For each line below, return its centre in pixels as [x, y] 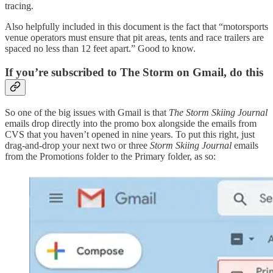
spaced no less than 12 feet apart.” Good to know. [100, 49]
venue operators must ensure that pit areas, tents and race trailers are [134, 38]
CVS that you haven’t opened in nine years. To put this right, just [130, 134]
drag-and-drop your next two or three [77, 145]
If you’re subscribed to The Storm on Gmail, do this [134, 73]
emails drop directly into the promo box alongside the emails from [131, 123]
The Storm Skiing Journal [218, 112]
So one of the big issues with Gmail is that [87, 112]
